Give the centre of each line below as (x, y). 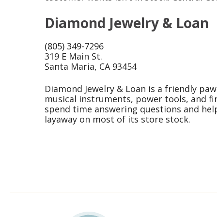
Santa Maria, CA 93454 (91, 67)
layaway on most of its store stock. (117, 119)
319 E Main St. (73, 56)
